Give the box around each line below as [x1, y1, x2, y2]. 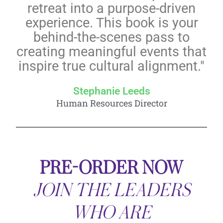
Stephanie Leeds [73, 85, 150, 97]
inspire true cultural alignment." [18, 58, 205, 74]
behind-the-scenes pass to [33, 29, 190, 45]
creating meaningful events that [16, 43, 207, 60]
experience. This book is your [25, 14, 198, 31]
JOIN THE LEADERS [33, 180, 190, 201]
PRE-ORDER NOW [40, 158, 183, 178]
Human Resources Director [56, 97, 167, 109]
